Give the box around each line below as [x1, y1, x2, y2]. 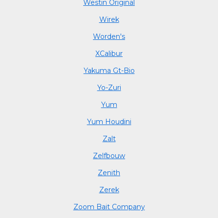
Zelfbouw [93, 151, 125, 160]
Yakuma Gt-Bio [83, 66, 135, 75]
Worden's [93, 32, 125, 41]
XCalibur [95, 49, 123, 58]
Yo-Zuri [97, 83, 121, 92]
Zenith [98, 168, 120, 177]
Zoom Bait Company [73, 202, 145, 211]
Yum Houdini [87, 117, 131, 126]
